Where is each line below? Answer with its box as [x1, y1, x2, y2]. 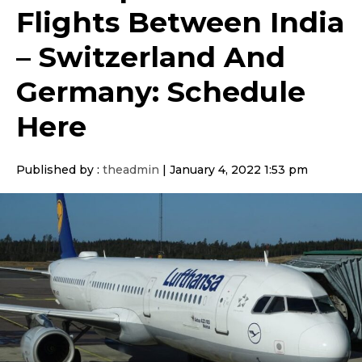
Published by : [16, 162, 103, 178]
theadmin [103, 162, 159, 178]
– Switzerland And [16, 39, 285, 74]
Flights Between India [16, 4, 344, 40]
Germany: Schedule [16, 74, 305, 109]
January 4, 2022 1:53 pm [170, 162, 308, 178]
